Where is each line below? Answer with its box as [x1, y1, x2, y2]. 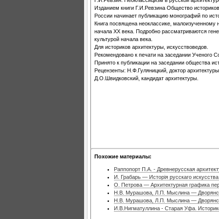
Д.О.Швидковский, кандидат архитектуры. [94, 75, 198, 81]
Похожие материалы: [94, 153, 152, 159]
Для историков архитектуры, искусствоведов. [94, 44, 208, 50]
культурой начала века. [94, 36, 153, 42]
